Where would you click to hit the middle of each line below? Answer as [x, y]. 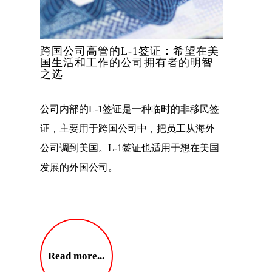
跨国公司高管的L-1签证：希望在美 [130, 51]
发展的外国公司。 [79, 168]
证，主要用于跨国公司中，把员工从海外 [127, 129]
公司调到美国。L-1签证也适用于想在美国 [130, 148]
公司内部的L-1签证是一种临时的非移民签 [130, 109]
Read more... [76, 256]
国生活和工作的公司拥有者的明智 [127, 63]
